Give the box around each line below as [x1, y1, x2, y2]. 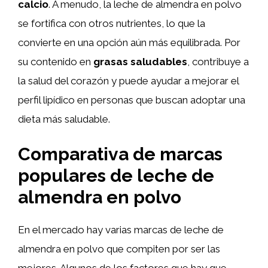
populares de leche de [18, 165, 214, 186]
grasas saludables [93, 55, 187, 68]
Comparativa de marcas [18, 144, 223, 165]
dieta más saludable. [18, 112, 110, 125]
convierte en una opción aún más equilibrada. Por [18, 36, 240, 48]
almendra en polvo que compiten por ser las [18, 243, 220, 255]
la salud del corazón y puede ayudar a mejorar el [18, 74, 239, 87]
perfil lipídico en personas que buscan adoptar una [18, 93, 245, 106]
